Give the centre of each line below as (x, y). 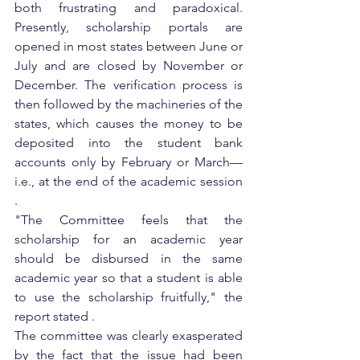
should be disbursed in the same (129, 258)
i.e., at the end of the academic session (129, 181)
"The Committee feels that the (129, 220)
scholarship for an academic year (129, 239)
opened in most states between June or (129, 46)
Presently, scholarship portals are (129, 27)
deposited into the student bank (129, 143)
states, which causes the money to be (129, 123)
